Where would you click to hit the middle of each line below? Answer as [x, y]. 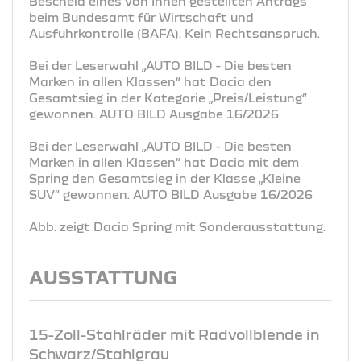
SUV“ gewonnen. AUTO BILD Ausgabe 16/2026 [171, 194]
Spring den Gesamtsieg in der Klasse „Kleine [165, 178]
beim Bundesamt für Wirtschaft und [141, 17]
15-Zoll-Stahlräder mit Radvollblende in [174, 334]
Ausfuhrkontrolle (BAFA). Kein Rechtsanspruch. [174, 33]
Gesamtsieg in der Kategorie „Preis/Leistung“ [168, 97]
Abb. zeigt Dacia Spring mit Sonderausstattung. [177, 226]
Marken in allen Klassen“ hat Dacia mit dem [164, 162]
